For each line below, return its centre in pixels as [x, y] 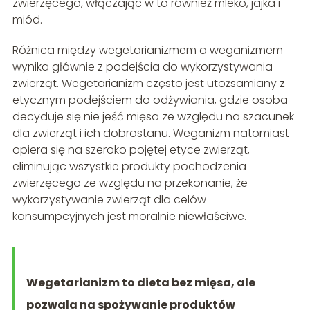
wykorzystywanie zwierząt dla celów [109, 199]
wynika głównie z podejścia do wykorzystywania [142, 66]
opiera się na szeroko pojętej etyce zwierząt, [131, 149]
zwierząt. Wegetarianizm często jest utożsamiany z [148, 83]
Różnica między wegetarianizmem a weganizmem [147, 50]
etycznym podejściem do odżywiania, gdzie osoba [150, 100]
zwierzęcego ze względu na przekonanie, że [130, 183]
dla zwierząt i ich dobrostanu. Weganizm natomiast [151, 133]
